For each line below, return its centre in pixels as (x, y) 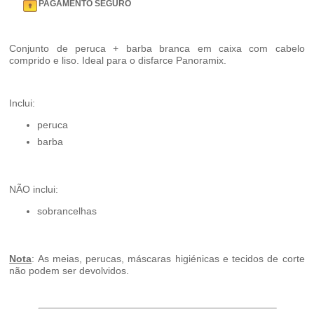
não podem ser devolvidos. (69, 271)
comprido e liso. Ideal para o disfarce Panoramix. (118, 61)
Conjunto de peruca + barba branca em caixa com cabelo (157, 49)
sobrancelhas (67, 211)
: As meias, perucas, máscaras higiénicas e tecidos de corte (168, 259)
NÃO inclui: (34, 190)
